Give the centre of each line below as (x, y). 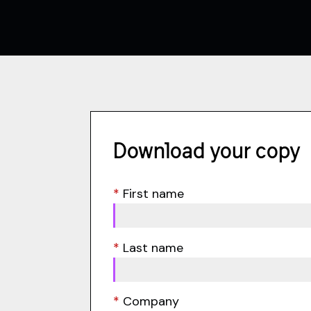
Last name (153, 247)
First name (153, 194)
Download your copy (207, 151)
